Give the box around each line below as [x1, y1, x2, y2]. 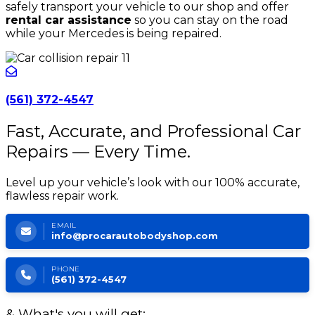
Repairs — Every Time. [6, 141, 191, 162]
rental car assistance [6, 13, 131, 27]
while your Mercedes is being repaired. [6, 26, 221, 40]
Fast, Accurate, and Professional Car [6, 121, 301, 142]
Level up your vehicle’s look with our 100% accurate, [6, 176, 300, 190]
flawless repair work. [6, 189, 119, 203]
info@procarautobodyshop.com [51, 230, 218, 242]
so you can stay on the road [131, 13, 288, 27]
